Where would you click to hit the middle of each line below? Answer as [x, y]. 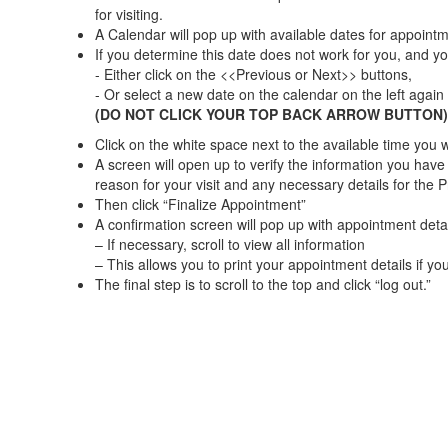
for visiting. [129, 14]
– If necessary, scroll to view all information [230, 244]
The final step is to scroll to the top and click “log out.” [263, 284]
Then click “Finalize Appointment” [200, 204]
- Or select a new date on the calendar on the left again [269, 94]
